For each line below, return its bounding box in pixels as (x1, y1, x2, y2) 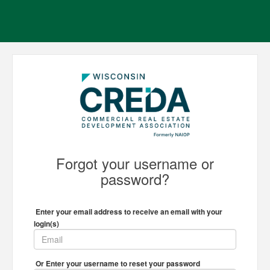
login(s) (34, 218, 59, 230)
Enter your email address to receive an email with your (34, 206, 222, 218)
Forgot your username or (56, 152, 214, 174)
